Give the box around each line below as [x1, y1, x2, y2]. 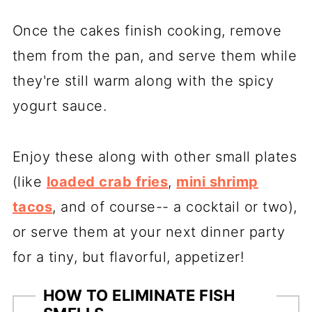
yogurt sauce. [12, 97, 111, 114]
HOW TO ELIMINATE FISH [42, 286, 235, 304]
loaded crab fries [46, 173, 169, 190]
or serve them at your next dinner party [12, 223, 286, 240]
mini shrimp [176, 173, 258, 190]
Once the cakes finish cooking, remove [12, 22, 282, 39]
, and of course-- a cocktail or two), [52, 198, 297, 215]
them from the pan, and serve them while [12, 47, 297, 64]
